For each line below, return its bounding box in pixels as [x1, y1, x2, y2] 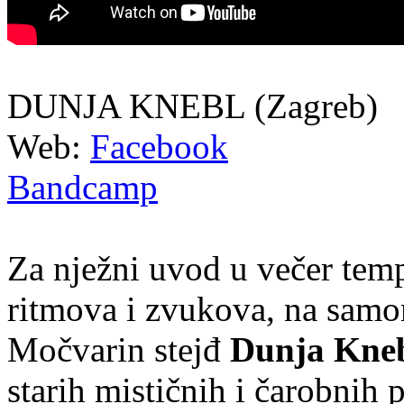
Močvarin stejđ [7, 329, 230, 369]
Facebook [90, 126, 228, 166]
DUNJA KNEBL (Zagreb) [7, 86, 378, 125]
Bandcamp [7, 167, 158, 207]
